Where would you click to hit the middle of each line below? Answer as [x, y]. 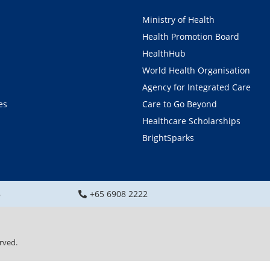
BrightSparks [168, 137]
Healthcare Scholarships [191, 121]
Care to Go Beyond [180, 104]
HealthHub [164, 53]
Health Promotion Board [191, 36]
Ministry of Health [178, 19]
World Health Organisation [196, 70]
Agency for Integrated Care [196, 87]
